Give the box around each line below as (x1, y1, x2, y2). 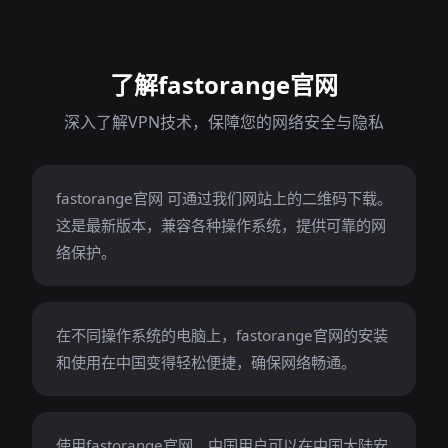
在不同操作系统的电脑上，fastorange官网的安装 (56, 325, 388, 345)
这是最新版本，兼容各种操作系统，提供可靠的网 (56, 215, 386, 235)
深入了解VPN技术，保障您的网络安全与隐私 (64, 111, 384, 133)
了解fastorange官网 (110, 68, 338, 101)
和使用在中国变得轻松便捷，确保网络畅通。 (56, 352, 356, 372)
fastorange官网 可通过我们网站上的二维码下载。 (56, 188, 392, 208)
